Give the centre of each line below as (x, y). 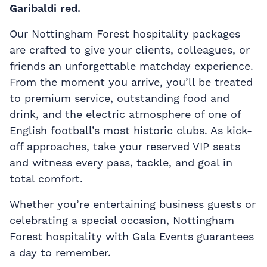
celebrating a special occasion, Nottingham (122, 221)
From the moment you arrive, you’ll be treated (131, 82)
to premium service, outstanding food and (119, 98)
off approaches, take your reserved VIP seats (125, 147)
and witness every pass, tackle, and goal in (121, 163)
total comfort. (46, 179)
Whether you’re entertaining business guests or (133, 204)
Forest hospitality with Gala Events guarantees (132, 237)
